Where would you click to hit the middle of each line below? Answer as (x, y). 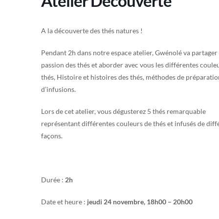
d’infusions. (58, 89)
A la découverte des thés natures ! (92, 31)
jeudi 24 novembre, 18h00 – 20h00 (140, 202)
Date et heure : (64, 202)
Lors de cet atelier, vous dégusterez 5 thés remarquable (123, 111)
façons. (52, 136)
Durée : (53, 180)
